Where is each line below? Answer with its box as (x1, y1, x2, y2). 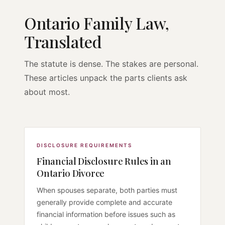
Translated (24, 30, 102, 52)
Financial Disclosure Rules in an (37, 154, 172, 167)
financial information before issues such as (37, 209, 175, 218)
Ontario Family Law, (24, 12, 169, 34)
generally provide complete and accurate (37, 197, 172, 206)
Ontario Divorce (37, 166, 105, 179)
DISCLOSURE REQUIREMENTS (37, 142, 132, 148)
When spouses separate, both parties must (37, 185, 177, 194)
